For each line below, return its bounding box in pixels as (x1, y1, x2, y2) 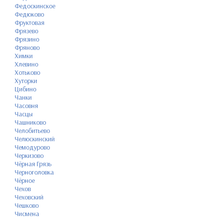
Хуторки (15, 76, 37, 85)
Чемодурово (15, 142, 50, 152)
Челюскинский (15, 134, 55, 143)
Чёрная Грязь (15, 159, 51, 168)
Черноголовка (15, 167, 54, 176)
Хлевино (15, 59, 38, 68)
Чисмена (15, 209, 39, 218)
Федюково (15, 9, 44, 19)
